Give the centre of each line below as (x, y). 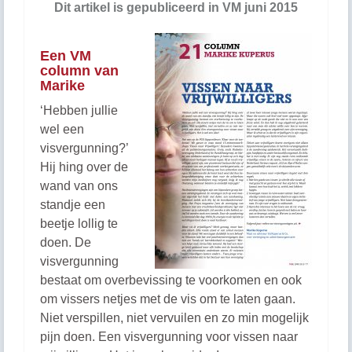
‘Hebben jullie (79, 110)
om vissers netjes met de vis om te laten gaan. (168, 299)
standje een (73, 205)
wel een (62, 129)
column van (79, 71)
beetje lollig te (79, 224)
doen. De (66, 242)
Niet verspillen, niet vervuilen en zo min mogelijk (174, 318)
